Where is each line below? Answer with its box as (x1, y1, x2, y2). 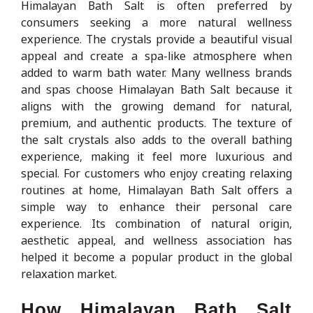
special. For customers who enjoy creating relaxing (21, 165, 292, 181)
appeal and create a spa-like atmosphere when (21, 48, 292, 64)
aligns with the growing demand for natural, (21, 98, 292, 114)
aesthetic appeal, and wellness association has (21, 232, 292, 248)
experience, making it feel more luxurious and (21, 148, 292, 164)
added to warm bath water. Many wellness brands (21, 64, 292, 80)
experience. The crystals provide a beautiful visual (21, 31, 292, 47)
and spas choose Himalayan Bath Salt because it (21, 81, 292, 97)
